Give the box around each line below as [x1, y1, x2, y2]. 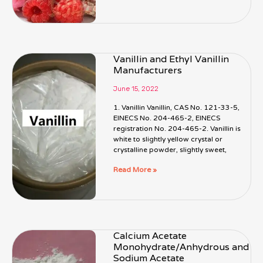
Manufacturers [113, 64, 183, 77]
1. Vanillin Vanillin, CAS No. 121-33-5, [113, 103, 240, 112]
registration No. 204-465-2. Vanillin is [113, 124, 241, 133]
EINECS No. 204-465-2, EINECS [113, 114, 221, 123]
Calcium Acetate [113, 229, 187, 242]
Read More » [113, 165, 157, 174]
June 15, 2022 [113, 85, 159, 93]
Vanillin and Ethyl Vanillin [113, 53, 230, 66]
